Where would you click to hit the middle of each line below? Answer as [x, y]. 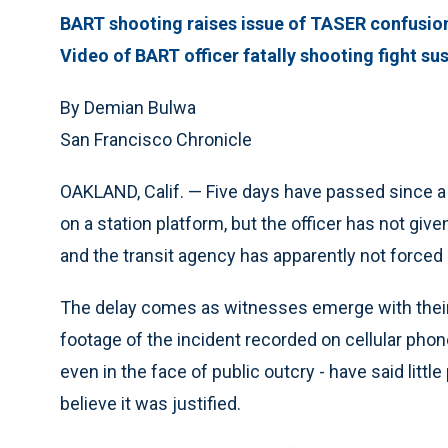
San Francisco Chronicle [156, 139]
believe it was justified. [150, 403]
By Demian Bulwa [128, 107]
